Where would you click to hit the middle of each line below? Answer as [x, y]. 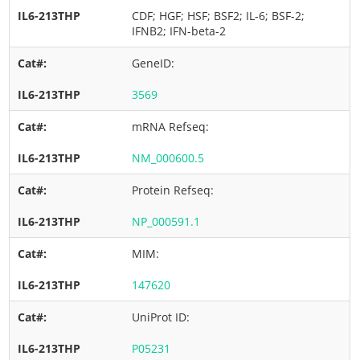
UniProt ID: [163, 317]
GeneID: [155, 63]
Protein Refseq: [175, 190]
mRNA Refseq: [172, 127]
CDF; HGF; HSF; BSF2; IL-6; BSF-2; [219, 16]
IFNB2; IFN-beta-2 [179, 31]
